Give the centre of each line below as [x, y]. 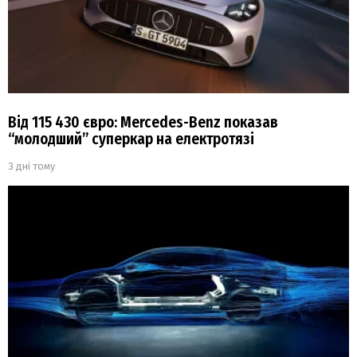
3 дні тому [31, 166]
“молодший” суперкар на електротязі [131, 139]
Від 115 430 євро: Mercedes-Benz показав [143, 122]
